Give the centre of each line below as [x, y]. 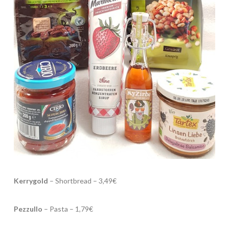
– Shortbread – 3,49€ [82, 180]
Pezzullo [28, 209]
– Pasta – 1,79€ [67, 209]
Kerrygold [31, 180]
